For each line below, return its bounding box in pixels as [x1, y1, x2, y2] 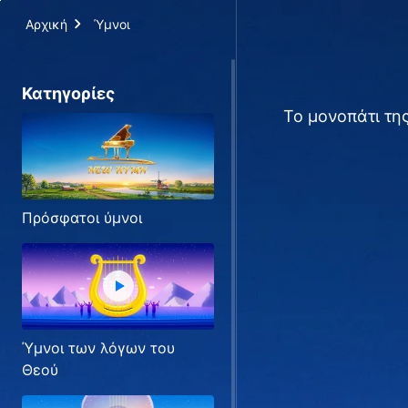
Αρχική [25, 16, 67, 32]
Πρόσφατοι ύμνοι [22, 208, 142, 227]
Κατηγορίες [22, 84, 115, 103]
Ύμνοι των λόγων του [22, 338, 175, 357]
